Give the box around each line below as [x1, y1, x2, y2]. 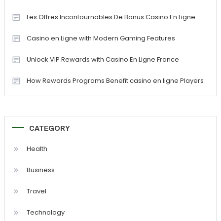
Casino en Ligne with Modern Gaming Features [26, 33, 175, 43]
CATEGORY [29, 124, 70, 132]
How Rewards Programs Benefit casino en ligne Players [26, 75, 204, 85]
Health [26, 144, 47, 153]
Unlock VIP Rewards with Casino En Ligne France [26, 54, 179, 64]
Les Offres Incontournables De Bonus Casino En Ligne [26, 12, 195, 22]
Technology [26, 207, 65, 217]
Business [26, 165, 55, 175]
